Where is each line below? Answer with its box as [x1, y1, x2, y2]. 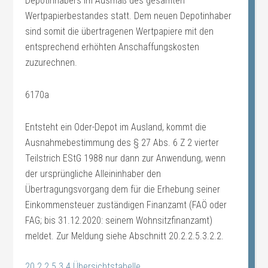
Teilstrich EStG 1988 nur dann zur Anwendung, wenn [25, 153, 226, 164]
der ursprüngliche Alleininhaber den [25, 168, 162, 179]
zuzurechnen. [25, 57, 78, 68]
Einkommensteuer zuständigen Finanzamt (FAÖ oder [25, 199, 227, 211]
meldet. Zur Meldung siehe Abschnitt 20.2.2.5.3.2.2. [25, 230, 224, 242]
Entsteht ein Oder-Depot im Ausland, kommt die [25, 121, 207, 133]
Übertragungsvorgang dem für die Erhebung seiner [25, 184, 221, 195]
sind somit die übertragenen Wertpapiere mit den [25, 26, 214, 37]
